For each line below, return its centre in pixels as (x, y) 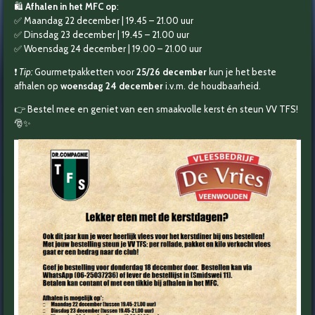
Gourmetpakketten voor (84, 72)
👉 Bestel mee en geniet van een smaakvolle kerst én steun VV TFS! (156, 109)
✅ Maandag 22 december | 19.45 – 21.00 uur (104, 21)
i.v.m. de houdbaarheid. (212, 86)
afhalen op (37, 86)
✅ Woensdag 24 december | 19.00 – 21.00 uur (108, 49)
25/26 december (172, 72)
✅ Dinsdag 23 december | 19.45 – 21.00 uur (102, 35)
